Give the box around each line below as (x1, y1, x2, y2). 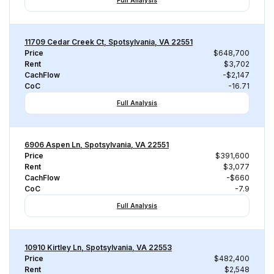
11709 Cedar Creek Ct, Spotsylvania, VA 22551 (24, 37, 193, 46)
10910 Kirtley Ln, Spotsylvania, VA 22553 (24, 243, 172, 252)
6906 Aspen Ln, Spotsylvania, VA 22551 (24, 140, 169, 149)
